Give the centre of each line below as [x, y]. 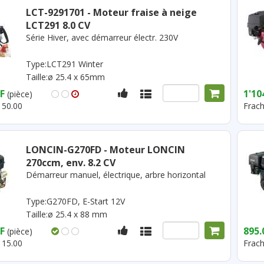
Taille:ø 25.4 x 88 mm [66, 214]
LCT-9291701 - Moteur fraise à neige [111, 12]
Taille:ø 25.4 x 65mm [65, 77]
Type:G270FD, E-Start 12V [75, 201]
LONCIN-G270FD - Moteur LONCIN [105, 150]
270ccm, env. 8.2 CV [70, 163]
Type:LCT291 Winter [64, 64]
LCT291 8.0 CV [58, 25]
